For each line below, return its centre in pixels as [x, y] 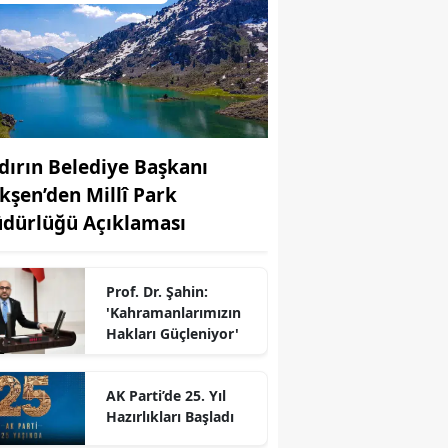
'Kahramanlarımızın [173, 312]
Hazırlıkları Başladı [169, 416]
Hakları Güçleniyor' [172, 333]
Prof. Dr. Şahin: [156, 291]
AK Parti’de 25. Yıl [165, 395]
